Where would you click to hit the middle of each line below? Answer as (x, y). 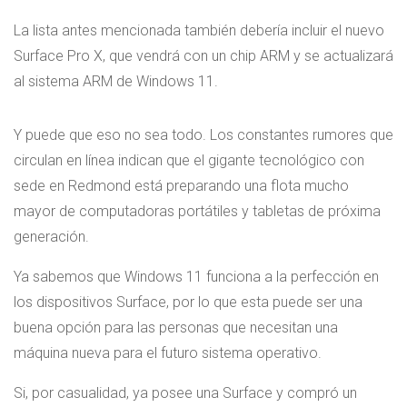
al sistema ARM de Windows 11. (116, 81)
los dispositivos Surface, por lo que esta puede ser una (188, 302)
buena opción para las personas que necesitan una (176, 327)
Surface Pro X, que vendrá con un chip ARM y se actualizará (203, 55)
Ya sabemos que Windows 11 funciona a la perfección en (196, 276)
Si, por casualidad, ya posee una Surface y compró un (185, 392)
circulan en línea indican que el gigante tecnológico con (189, 160)
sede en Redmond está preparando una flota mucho (181, 185)
